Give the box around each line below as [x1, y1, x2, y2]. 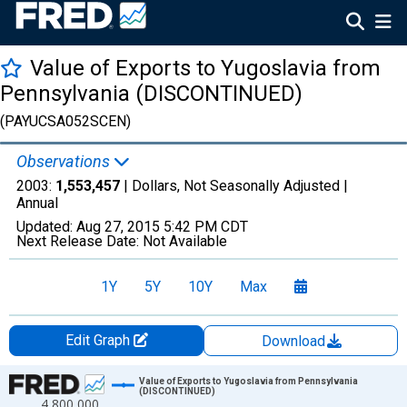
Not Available [143, 233, 227, 250]
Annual [16, 194, 58, 212]
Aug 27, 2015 [76, 218, 160, 235]
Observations [16, 152, 114, 171]
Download [262, 333, 329, 350]
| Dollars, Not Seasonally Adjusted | [120, 177, 348, 194]
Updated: [16, 218, 76, 235]
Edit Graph [65, 332, 134, 349]
